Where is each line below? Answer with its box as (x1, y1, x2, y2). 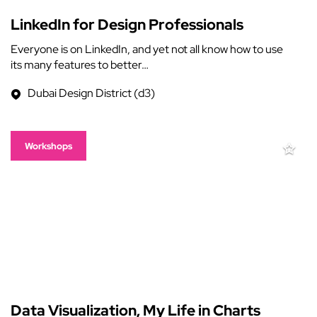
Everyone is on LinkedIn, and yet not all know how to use (11, 42, 283, 57)
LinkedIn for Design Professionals (11, 15, 243, 34)
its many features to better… (11, 57, 149, 72)
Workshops (25, 140, 72, 152)
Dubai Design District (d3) (28, 86, 155, 100)
